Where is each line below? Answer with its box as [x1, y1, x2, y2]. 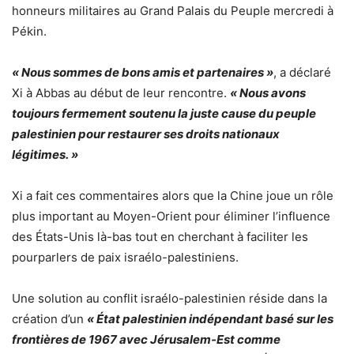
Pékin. [12, 24, 47, 40]
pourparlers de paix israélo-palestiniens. [12, 250, 239, 265]
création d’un [12, 311, 87, 327]
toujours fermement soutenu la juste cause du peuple [12, 106, 316, 122]
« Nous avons [230, 85, 306, 101]
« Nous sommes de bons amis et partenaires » [12, 65, 273, 81]
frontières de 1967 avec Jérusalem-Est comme [12, 332, 281, 348]
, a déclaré [273, 65, 331, 81]
